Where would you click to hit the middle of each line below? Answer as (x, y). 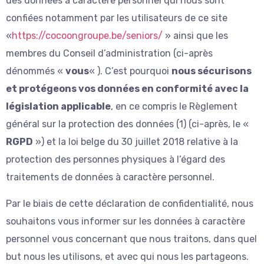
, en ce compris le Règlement (174, 106)
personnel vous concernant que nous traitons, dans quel (131, 239)
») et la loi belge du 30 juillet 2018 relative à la (136, 141)
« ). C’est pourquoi (130, 71)
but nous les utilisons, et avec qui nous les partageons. (127, 256)
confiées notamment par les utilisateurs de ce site (117, 18)
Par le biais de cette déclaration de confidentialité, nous (130, 203)
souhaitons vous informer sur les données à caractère (126, 221)
